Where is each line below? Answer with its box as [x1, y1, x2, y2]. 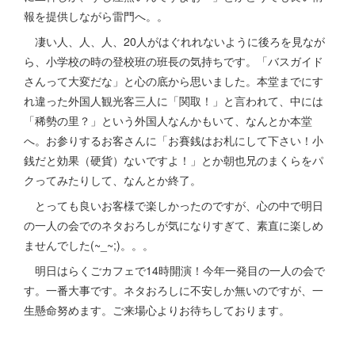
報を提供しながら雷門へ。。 [24, 8, 168, 24]
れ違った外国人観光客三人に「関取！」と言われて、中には [24, 93, 323, 109]
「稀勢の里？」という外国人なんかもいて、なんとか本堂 [24, 113, 312, 128]
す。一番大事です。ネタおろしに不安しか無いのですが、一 [24, 282, 323, 298]
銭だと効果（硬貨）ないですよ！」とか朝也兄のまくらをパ [24, 152, 323, 168]
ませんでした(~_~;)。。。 [24, 237, 154, 253]
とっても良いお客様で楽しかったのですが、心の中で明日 [24, 197, 323, 213]
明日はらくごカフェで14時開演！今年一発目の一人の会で [24, 262, 325, 278]
